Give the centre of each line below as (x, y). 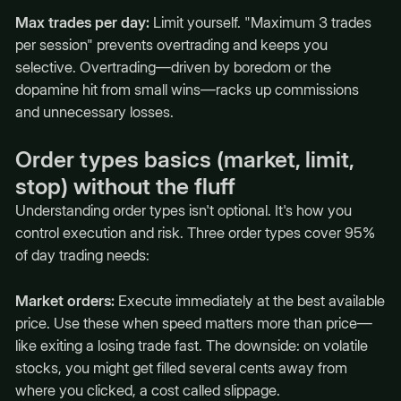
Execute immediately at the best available (249, 300)
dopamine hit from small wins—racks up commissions (187, 90)
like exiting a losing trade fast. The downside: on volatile (191, 345)
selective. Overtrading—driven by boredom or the (173, 68)
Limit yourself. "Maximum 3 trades (260, 23)
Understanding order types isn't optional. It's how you (183, 211)
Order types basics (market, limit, (184, 160)
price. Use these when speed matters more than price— (193, 323)
